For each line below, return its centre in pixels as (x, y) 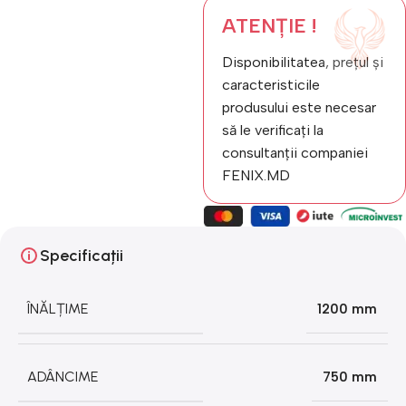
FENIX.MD (256, 175)
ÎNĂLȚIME (58, 308)
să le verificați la (273, 130)
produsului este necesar (299, 107)
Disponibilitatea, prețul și (303, 62)
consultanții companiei (295, 153)
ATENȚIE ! (269, 26)
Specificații (82, 255)
